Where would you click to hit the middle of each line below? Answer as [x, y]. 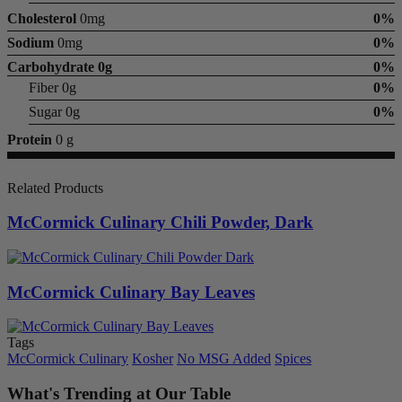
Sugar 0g [54, 111]
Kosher [153, 359]
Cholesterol [42, 18]
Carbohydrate [51, 66]
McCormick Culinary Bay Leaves [131, 292]
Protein [30, 139]
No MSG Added [224, 359]
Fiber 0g [52, 87]
